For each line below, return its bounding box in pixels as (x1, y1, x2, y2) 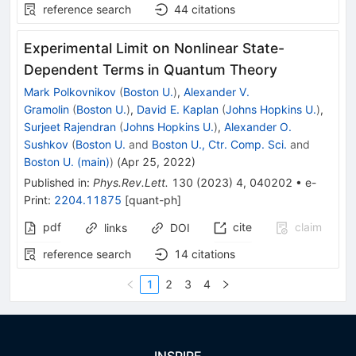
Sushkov (24, 137, 68, 152)
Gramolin (24, 103, 69, 117)
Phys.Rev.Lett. (93, 176, 168, 190)
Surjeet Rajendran (24, 120, 116, 134)
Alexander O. (224, 120, 292, 134)
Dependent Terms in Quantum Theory (24, 61, 277, 79)
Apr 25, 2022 (121, 155, 192, 169)
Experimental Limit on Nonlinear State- (24, 40, 284, 57)
